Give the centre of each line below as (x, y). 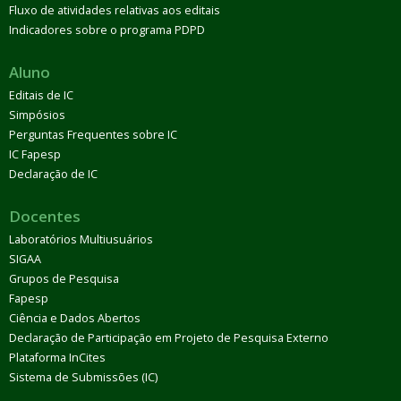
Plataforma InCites (57, 357)
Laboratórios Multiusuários (81, 239)
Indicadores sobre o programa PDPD (107, 30)
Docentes (45, 216)
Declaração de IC (53, 174)
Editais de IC (41, 95)
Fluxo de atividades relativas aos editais (115, 10)
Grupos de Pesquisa (64, 278)
